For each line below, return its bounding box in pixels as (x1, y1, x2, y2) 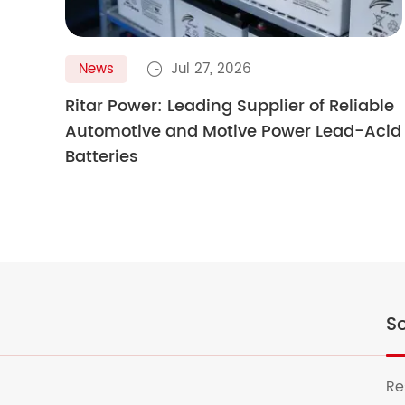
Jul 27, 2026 (171, 57, 251, 80)
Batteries (65, 143, 138, 170)
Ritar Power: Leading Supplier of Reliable (65, 92, 394, 119)
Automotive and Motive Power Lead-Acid (65, 118, 401, 145)
